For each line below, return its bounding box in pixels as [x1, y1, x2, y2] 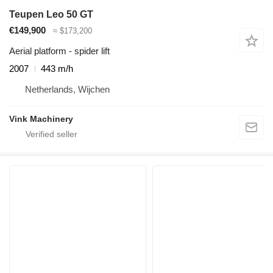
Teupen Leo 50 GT [9, 9, 93, 19]
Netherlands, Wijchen [25, 84, 110, 95]
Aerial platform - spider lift [9, 46, 110, 57]
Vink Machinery [9, 114, 73, 124]
